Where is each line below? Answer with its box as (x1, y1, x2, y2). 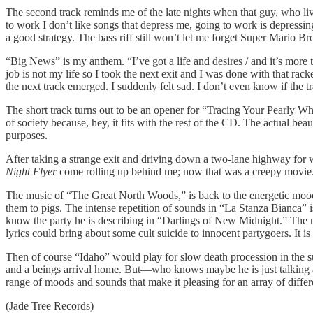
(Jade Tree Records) (6, 299, 94, 312)
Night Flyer (6, 165, 57, 177)
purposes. (6, 129, 48, 141)
